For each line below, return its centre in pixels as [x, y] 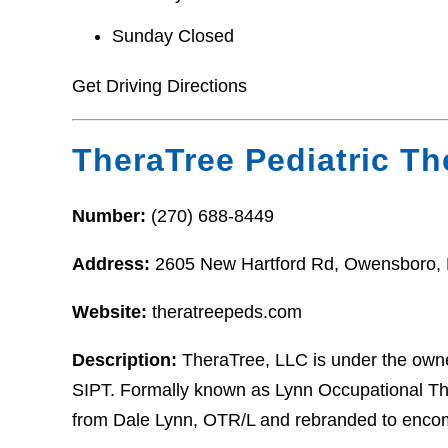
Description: [127, 360]
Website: [112, 312]
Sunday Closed [173, 35]
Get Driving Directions [159, 85]
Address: [113, 264]
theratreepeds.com [227, 312]
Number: [111, 216]
